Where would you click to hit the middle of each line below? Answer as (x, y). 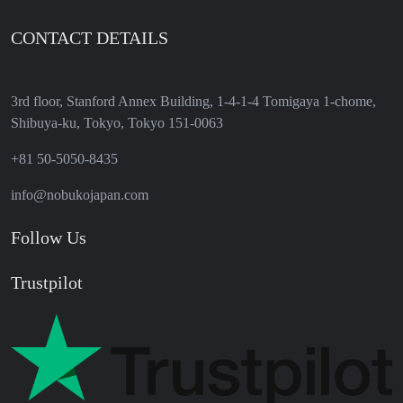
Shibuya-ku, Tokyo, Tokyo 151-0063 (117, 123)
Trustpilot (47, 283)
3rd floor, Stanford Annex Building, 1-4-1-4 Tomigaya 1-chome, (193, 102)
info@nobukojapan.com (80, 195)
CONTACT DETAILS (90, 38)
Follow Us (49, 238)
